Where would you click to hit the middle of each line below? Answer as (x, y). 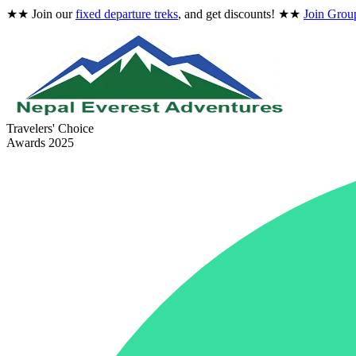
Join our (52, 14)
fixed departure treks (127, 14)
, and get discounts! (228, 14)
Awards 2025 (40, 143)
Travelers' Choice (50, 128)
